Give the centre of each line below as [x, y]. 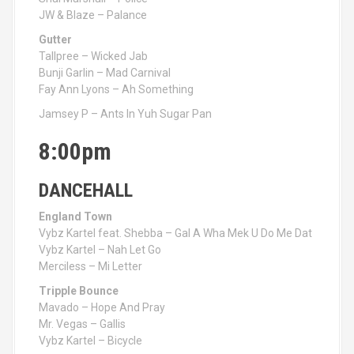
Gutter [55, 40]
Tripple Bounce [79, 291]
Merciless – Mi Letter [90, 266]
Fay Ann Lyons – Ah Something [116, 89]
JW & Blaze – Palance [93, 15]
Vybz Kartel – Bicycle [90, 341]
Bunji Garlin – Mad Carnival [105, 73]
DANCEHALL [86, 190]
